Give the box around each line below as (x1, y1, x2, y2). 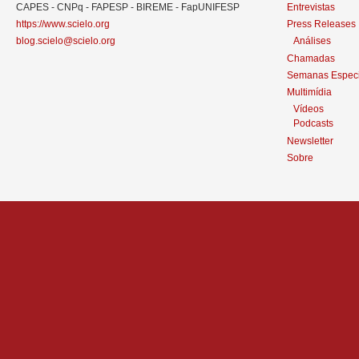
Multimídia (286, 87, 332, 99)
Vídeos (292, 103, 324, 115)
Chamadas (286, 53, 335, 65)
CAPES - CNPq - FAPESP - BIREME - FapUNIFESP (16, 2, 240, 14)
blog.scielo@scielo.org (16, 35, 115, 47)
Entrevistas (286, 2, 335, 14)
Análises (292, 35, 331, 46)
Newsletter (286, 135, 333, 147)
